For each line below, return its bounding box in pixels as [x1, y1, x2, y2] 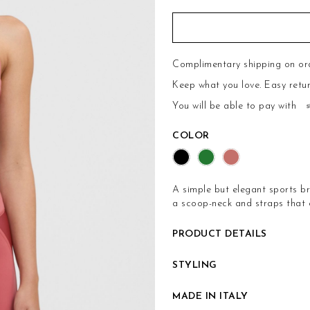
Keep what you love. [172, 80, 264, 91]
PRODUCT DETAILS [172, 228, 267, 239]
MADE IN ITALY [172, 291, 248, 302]
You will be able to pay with [172, 100, 296, 111]
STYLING [172, 259, 217, 271]
